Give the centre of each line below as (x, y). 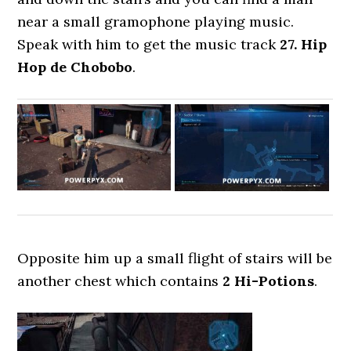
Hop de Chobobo (75, 67)
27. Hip (304, 44)
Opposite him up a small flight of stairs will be (175, 258)
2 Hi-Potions (269, 281)
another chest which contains (120, 281)
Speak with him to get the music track (149, 44)
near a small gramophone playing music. (156, 22)
